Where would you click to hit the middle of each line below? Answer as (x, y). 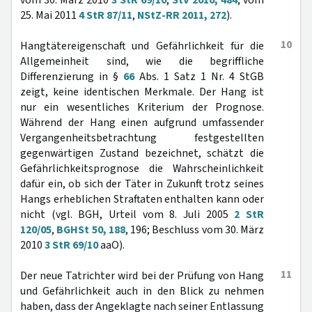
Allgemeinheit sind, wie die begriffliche (142, 61)
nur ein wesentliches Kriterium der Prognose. (142, 107)
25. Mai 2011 (49, 15)
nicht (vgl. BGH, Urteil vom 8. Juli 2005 (127, 214)
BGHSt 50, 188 (91, 230)
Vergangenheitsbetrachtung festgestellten (142, 138)
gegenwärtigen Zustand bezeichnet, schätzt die (142, 153)
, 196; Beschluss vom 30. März (194, 230)
